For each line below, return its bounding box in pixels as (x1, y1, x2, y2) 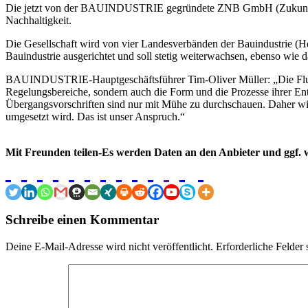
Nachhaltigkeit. (5, 14, 74, 26)
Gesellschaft (24, 37, 77, 49)
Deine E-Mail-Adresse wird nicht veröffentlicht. (5, 241, 213, 253)
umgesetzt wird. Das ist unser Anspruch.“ (5, 110, 185, 122)
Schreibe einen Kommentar (5, 212, 159, 228)
